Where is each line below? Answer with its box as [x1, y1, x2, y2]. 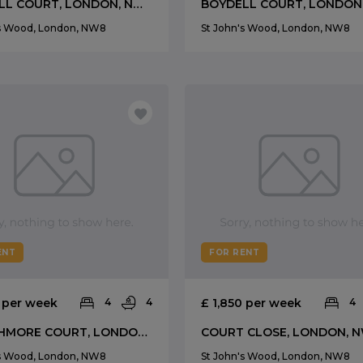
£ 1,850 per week [201, 296, 302, 310]
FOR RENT [209, 247, 260, 258]
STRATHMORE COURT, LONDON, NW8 [138, 325, 147, 340]
